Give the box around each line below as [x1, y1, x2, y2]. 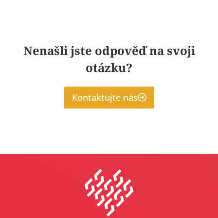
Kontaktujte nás [72, 91, 138, 103]
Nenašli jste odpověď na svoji [23, 42, 195, 58]
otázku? [86, 59, 132, 75]
